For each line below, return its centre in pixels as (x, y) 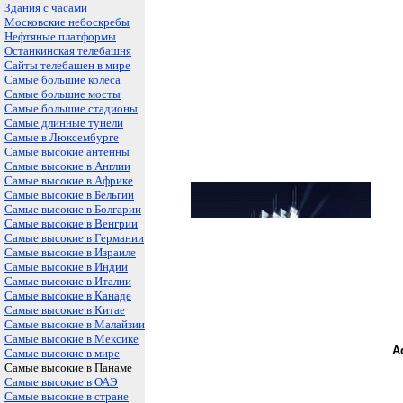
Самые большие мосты (63, 94)
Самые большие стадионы (71, 108)
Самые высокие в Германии (74, 238)
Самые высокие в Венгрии (71, 224)
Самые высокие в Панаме (68, 367)
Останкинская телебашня (68, 51)
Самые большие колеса (63, 80)
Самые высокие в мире (62, 353)
